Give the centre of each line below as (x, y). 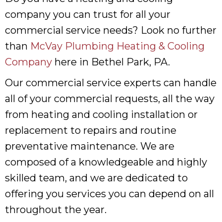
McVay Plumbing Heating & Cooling (117, 46)
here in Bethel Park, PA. (111, 62)
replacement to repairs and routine (91, 130)
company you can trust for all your (88, 14)
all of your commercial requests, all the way (110, 98)
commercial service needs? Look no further (111, 30)
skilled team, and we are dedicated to (96, 178)
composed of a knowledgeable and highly (106, 162)
